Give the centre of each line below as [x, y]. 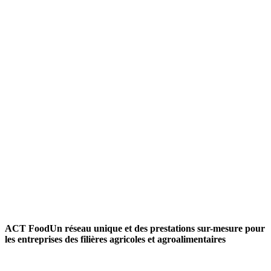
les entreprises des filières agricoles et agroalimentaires [115, 239]
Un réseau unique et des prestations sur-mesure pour [157, 228]
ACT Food [27, 228]
